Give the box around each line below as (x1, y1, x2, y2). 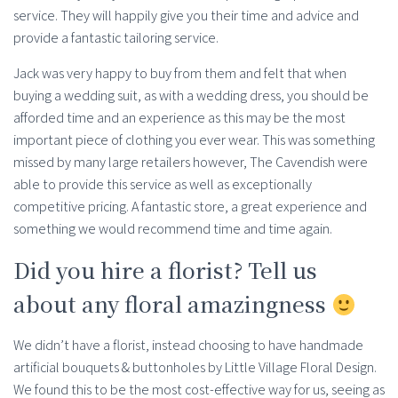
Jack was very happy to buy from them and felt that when (13, 64, 346, 84)
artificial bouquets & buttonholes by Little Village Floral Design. (13, 358, 377, 378)
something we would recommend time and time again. (13, 219, 332, 239)
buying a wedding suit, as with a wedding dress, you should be (13, 86, 369, 106)
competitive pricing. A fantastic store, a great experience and (13, 197, 367, 217)
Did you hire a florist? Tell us (13, 254, 317, 286)
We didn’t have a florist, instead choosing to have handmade (13, 336, 363, 355)
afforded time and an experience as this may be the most (13, 108, 346, 128)
